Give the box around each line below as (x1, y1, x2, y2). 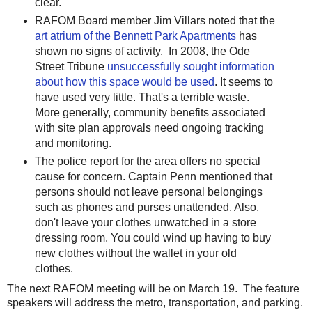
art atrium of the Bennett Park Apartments (34, 29, 236, 42)
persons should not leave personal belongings (34, 185, 263, 198)
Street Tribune (34, 60, 107, 72)
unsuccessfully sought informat (107, 60, 259, 72)
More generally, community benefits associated (34, 106, 265, 118)
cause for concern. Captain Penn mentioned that (34, 170, 272, 182)
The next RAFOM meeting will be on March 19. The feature (7, 282, 299, 295)
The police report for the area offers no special (34, 155, 260, 167)
